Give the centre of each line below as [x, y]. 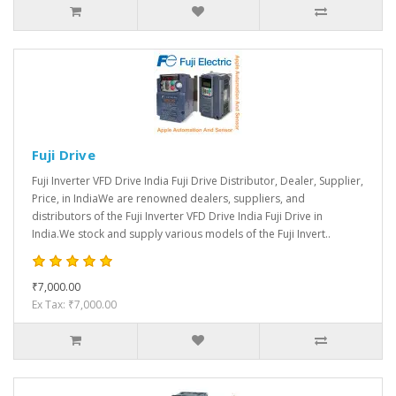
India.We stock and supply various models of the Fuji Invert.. [181, 234]
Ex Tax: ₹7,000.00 [74, 305]
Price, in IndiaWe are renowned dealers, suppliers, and [168, 199]
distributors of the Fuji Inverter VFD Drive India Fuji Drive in [177, 217]
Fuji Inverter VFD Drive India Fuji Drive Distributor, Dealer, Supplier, [198, 181]
